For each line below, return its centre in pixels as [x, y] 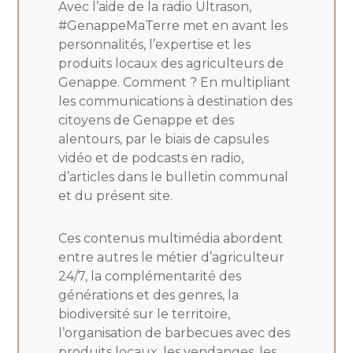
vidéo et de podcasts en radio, [151, 158]
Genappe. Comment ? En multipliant [175, 82]
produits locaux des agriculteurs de [171, 63]
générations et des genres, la [149, 295]
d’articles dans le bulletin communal [174, 176]
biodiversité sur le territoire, [145, 314]
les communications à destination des [176, 101]
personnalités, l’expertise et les [155, 44]
